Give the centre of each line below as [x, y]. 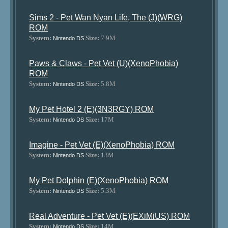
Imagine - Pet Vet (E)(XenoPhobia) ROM [102, 145]
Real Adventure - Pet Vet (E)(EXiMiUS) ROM [110, 216]
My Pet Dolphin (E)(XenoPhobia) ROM [99, 180]
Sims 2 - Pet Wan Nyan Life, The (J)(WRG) [106, 18]
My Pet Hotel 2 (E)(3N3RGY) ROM [92, 109]
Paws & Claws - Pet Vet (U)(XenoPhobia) [104, 63]
